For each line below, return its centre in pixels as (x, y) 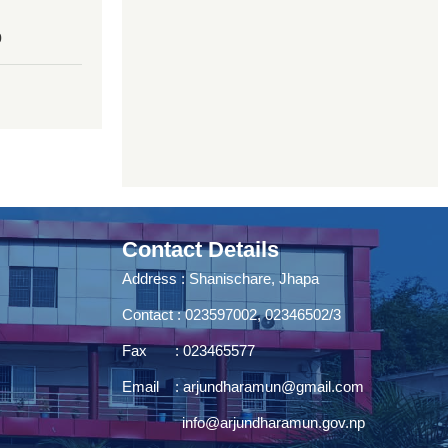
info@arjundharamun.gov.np (273, 422)
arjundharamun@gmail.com (273, 386)
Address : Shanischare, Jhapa (220, 278)
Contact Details (200, 249)
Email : (152, 386)
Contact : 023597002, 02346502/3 (231, 314)
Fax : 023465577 (188, 350)
